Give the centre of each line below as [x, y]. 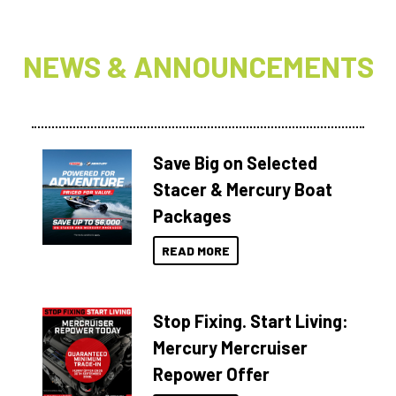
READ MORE [196, 251]
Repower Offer [212, 374]
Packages [193, 216]
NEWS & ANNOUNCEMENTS [198, 67]
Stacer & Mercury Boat [243, 190]
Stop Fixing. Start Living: [251, 321]
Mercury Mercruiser [231, 348]
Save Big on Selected [236, 163]
